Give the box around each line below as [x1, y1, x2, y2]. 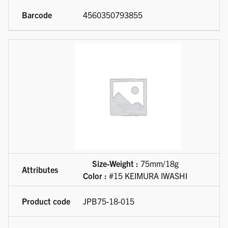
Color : [83, 170, 107, 181]
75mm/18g [138, 158, 179, 169]
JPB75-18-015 [83, 196, 134, 207]
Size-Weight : [92, 158, 138, 169]
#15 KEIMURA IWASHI [107, 170, 187, 181]
